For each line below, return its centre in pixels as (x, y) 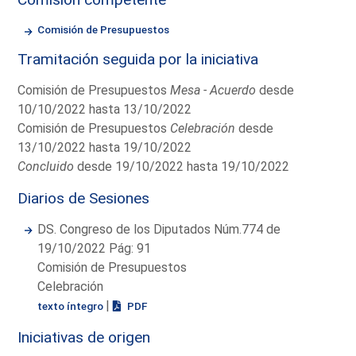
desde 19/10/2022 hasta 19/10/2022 (182, 166)
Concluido (46, 166)
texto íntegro (72, 306)
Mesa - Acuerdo (213, 90)
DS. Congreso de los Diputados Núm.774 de (159, 229)
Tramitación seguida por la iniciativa (138, 59)
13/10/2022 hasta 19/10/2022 (105, 147)
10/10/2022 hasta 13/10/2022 (105, 109)
